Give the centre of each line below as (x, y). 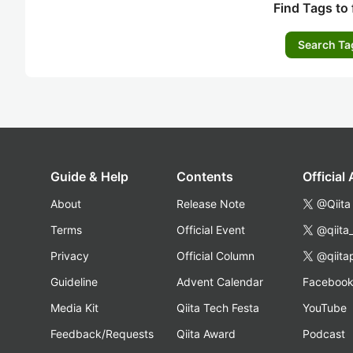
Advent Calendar (220, 282)
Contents (205, 176)
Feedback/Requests (102, 334)
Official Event (211, 230)
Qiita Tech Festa (218, 308)
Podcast (324, 334)
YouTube (325, 308)
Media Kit (74, 308)
